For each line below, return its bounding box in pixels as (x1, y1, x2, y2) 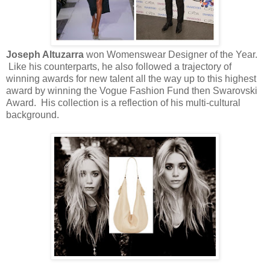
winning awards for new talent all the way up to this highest (6, 73, 256, 84)
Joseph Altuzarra (6, 49, 86, 60)
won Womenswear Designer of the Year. (86, 49, 257, 60)
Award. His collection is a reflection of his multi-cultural (6, 97, 240, 108)
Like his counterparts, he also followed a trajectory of (6, 61, 231, 72)
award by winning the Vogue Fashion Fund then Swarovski (6, 85, 257, 96)
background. (6, 109, 59, 120)
